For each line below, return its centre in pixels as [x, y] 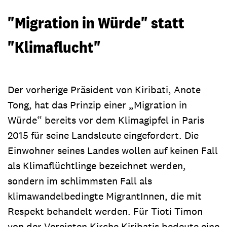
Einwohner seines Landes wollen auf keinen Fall [113, 150]
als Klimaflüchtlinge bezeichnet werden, [97, 165]
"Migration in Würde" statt [96, 22]
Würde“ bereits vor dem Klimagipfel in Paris [106, 120]
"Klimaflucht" [54, 47]
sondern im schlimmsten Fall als [80, 181]
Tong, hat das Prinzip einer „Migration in [97, 105]
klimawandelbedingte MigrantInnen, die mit [105, 196]
